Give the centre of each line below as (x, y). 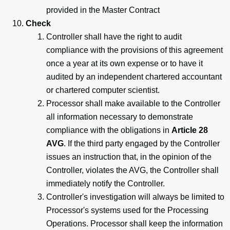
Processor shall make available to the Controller (133, 103)
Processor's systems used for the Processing (127, 210)
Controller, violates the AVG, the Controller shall (132, 170)
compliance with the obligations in (109, 130)
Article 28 (190, 130)
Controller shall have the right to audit (114, 36)
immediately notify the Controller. (106, 183)
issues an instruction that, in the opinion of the (129, 157)
